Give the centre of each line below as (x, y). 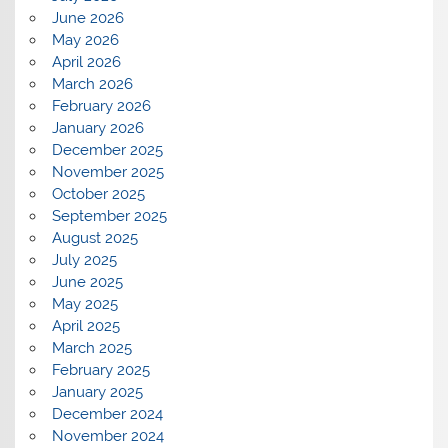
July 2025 (84, 260)
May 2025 (84, 304)
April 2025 (85, 326)
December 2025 (107, 150)
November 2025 (107, 172)
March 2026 (92, 84)
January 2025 (97, 392)
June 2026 (87, 18)
